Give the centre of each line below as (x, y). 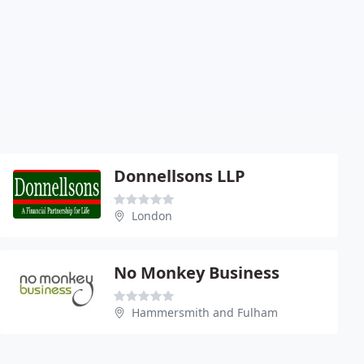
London (152, 215)
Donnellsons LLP (180, 175)
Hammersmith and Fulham (205, 312)
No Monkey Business (197, 272)
